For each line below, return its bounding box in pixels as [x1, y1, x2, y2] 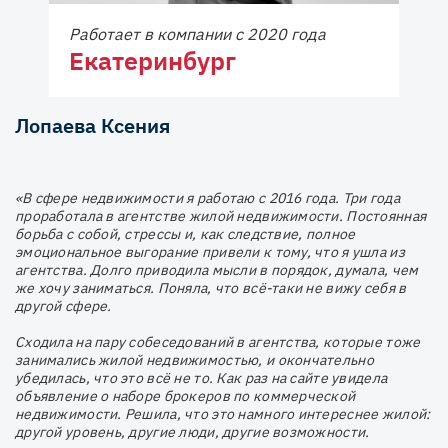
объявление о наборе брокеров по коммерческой [15, 387, 356, 406]
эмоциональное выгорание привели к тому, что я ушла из [15, 243, 405, 262]
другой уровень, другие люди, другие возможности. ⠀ [15, 423, 383, 442]
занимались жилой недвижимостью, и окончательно [15, 351, 374, 370]
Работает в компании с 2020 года [69, 24, 326, 45]
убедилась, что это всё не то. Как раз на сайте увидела [15, 369, 388, 388]
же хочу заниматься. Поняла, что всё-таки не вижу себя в [15, 279, 407, 298]
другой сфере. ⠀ [15, 297, 126, 316]
